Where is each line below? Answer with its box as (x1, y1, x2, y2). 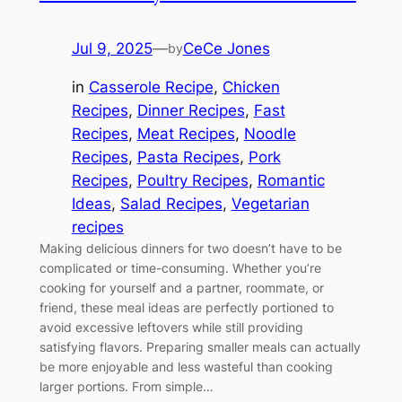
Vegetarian (231, 194, 310, 213)
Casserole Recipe (88, 77, 214, 96)
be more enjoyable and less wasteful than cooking (39, 358, 333, 374)
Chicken (222, 77, 280, 96)
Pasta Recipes (136, 147, 240, 166)
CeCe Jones (182, 39, 270, 58)
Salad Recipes (119, 194, 223, 213)
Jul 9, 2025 (71, 39, 153, 58)
